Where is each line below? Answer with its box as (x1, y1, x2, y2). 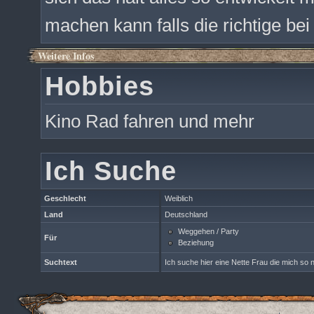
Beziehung (176, 238, 214, 247)
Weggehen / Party (176, 226, 239, 235)
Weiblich (165, 194, 193, 203)
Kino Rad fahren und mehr (45, 111, 254, 132)
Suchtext (44, 258, 77, 266)
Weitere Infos (38, 48, 94, 63)
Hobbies (45, 71, 154, 101)
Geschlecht (44, 194, 86, 203)
